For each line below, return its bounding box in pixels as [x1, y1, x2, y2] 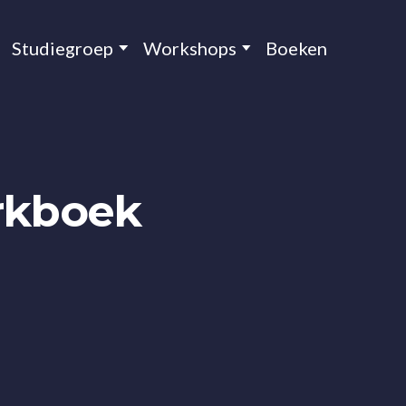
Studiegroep [12, 37, 113, 59]
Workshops [142, 37, 237, 59]
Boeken [266, 37, 327, 59]
